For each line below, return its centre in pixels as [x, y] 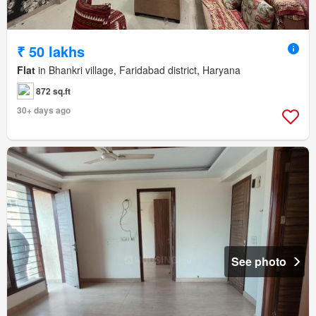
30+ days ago [44, 110]
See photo [259, 261]
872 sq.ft [53, 91]
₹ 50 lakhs [51, 51]
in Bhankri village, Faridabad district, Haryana [138, 69]
